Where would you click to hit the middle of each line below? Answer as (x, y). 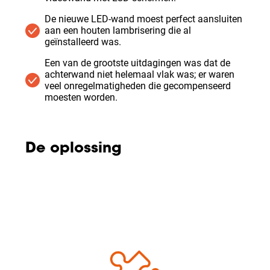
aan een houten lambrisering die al (118, 30)
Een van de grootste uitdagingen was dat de (137, 63)
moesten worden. (81, 97)
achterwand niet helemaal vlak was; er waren (140, 74)
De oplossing (74, 149)
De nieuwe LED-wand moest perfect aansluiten (143, 19)
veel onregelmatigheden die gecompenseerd (138, 86)
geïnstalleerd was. (83, 42)
